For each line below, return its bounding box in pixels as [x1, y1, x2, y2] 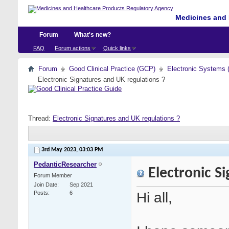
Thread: [28, 114, 53, 122]
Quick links [103, 45, 131, 51]
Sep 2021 [70, 181, 93, 188]
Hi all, [136, 189, 172, 206]
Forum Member [34, 172, 72, 179]
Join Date [34, 181, 57, 188]
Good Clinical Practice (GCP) [69, 65, 155, 73]
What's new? [74, 31, 111, 38]
